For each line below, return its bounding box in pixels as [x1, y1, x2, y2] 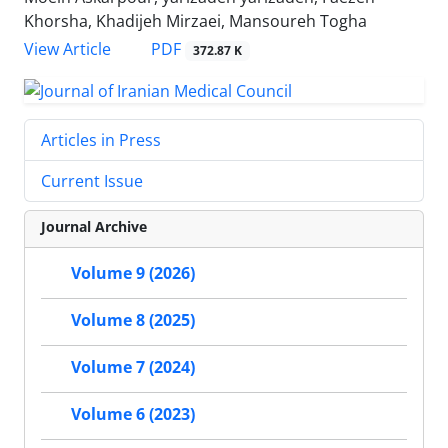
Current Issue [41, 170, 143, 192]
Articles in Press [41, 129, 161, 151]
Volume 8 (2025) [71, 309, 195, 332]
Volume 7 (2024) [71, 356, 195, 379]
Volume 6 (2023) [71, 403, 195, 426]
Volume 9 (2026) [71, 262, 195, 285]
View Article [24, 38, 111, 61]
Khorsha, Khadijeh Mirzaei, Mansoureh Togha [24, 10, 367, 33]
